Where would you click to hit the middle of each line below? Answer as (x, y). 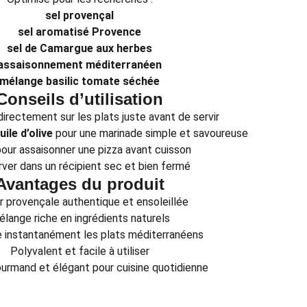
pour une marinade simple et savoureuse (150, 133)
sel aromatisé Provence (79, 32)
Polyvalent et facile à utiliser (79, 251)
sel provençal (79, 15)
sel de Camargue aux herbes (79, 48)
